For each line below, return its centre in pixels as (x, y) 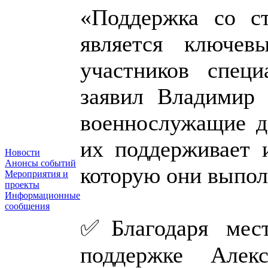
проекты (22, 185)
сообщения (27, 206)
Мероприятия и (36, 174)
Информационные (42, 195)
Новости (22, 152)
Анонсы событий (40, 163)
